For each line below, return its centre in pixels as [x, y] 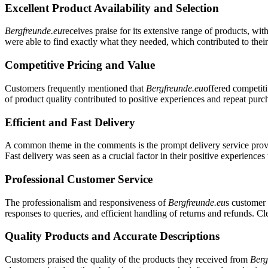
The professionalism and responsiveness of [86, 202]
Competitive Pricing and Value [80, 65]
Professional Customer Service [79, 179]
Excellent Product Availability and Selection [112, 8]
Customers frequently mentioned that [75, 88]
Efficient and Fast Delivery [70, 122]
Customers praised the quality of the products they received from [127, 260]
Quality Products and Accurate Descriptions [112, 236]
